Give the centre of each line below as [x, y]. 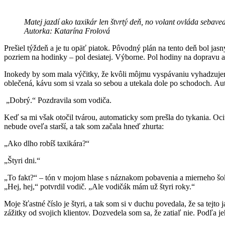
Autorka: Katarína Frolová [67, 31]
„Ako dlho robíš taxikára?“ [48, 143]
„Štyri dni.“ [23, 160]
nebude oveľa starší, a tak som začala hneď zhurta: [85, 126]
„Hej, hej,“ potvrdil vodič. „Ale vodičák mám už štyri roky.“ [100, 186]
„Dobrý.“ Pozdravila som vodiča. [59, 100]
